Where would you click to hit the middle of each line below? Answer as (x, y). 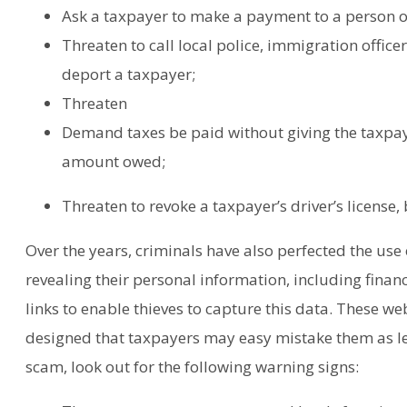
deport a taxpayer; (129, 74)
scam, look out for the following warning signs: (193, 366)
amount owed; (114, 161)
